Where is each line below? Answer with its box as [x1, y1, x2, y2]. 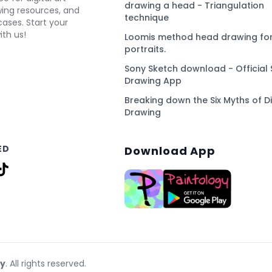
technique [124, 12, 169, 24]
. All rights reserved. [5, 257, 86, 270]
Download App [124, 143, 216, 158]
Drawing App [124, 75, 182, 87]
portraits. [124, 43, 166, 55]
